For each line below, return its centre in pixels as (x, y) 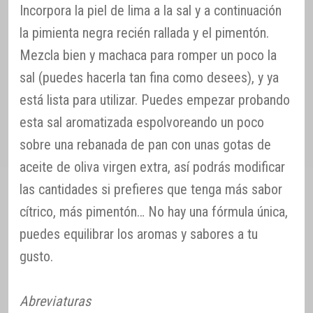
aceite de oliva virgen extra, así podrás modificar (152, 167)
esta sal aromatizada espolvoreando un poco (142, 122)
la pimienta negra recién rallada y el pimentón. (144, 32)
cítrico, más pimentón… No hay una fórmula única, (154, 211)
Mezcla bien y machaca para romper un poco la (148, 55)
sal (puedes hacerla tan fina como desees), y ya (149, 77)
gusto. (36, 256)
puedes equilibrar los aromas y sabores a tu (139, 234)
